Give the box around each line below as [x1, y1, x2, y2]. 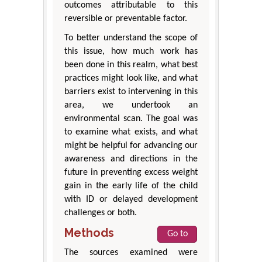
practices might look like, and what [64, 74, 198, 84]
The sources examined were [64, 248, 198, 258]
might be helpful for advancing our [64, 141, 198, 151]
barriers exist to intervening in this [64, 87, 198, 97]
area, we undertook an [64, 101, 198, 111]
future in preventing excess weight [64, 168, 198, 178]
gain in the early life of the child [64, 181, 198, 191]
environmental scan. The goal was [64, 114, 198, 124]
